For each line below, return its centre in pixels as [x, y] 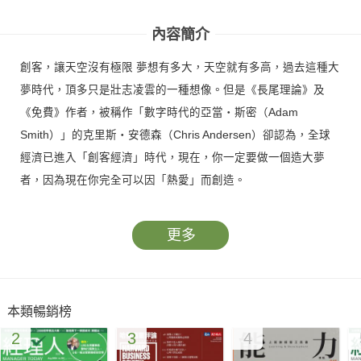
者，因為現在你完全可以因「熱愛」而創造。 [133, 180]
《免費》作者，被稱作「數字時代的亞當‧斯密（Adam [159, 112]
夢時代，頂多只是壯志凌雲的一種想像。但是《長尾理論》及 [172, 89]
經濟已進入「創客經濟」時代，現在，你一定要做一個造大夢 [172, 157]
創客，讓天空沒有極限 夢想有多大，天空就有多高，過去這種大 [179, 67]
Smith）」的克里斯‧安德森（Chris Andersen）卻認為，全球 [175, 135]
